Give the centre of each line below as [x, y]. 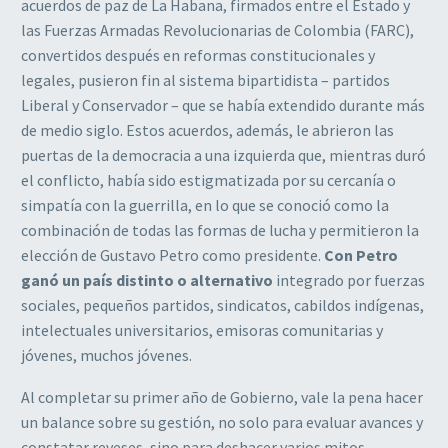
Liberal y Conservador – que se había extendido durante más [223, 104]
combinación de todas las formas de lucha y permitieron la [220, 229]
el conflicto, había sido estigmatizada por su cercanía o [208, 179]
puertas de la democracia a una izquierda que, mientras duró [223, 154]
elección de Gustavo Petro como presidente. [172, 254]
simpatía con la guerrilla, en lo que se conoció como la [205, 204]
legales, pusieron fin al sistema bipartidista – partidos [205, 79]
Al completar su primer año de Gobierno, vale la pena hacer [222, 397]
